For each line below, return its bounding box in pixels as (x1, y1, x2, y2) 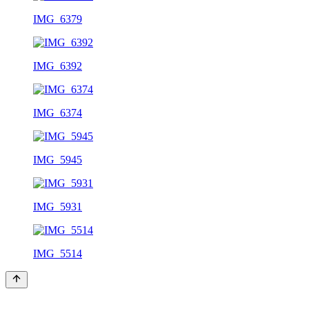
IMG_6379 (33, 12, 82, 25)
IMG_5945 (33, 153, 82, 166)
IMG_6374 (33, 106, 82, 119)
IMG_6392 (33, 59, 82, 72)
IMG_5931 (33, 200, 82, 212)
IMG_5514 (33, 247, 82, 259)
